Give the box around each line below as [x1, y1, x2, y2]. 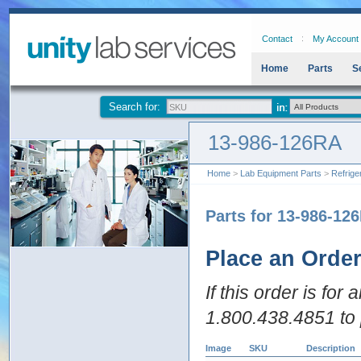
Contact [262, 34, 293, 44]
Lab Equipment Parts [240, 168, 322, 178]
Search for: [109, 101, 160, 113]
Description [306, 343, 355, 353]
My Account [313, 34, 359, 44]
